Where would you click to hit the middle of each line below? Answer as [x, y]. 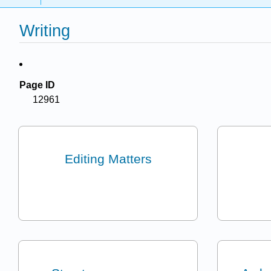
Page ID [37, 85]
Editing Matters [108, 159]
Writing [45, 31]
